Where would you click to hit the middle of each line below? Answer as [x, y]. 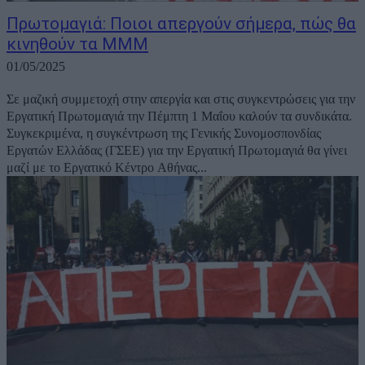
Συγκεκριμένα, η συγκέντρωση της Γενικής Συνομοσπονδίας [164, 134]
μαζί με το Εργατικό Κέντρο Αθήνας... [107, 168]
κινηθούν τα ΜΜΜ [77, 44]
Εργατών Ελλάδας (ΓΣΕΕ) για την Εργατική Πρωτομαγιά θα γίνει [177, 151]
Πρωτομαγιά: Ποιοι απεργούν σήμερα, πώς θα [181, 24]
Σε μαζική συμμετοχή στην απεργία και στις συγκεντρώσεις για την [181, 99]
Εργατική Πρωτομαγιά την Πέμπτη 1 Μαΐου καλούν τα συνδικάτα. [179, 117]
